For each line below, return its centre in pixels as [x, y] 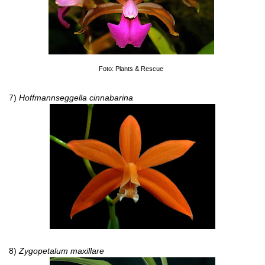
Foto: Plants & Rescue [131, 69]
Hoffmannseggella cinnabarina [76, 98]
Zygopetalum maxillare [62, 251]
